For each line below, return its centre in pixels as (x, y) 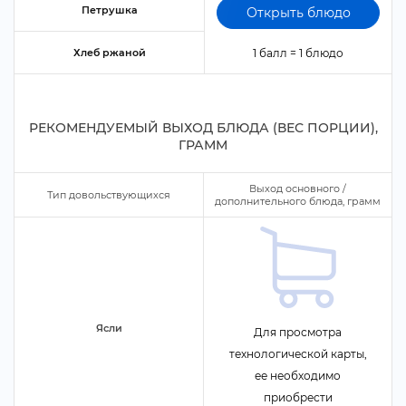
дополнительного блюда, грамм (298, 201)
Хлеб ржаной (109, 53)
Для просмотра (298, 332)
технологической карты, (298, 354)
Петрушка (109, 10)
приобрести (298, 397)
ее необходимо (298, 376)
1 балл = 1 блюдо (298, 53)
